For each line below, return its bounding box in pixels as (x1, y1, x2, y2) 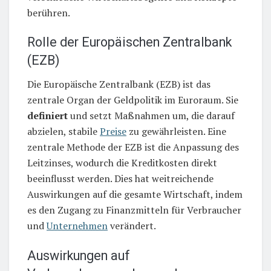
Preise (100, 124, 126, 138)
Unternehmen (47, 218, 108, 232)
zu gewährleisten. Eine (126, 124, 226, 138)
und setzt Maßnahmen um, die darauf (68, 108, 235, 122)
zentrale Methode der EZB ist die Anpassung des (27, 140, 239, 154)
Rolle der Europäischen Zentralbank (27, 34, 232, 50)
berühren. (27, 5, 70, 19)
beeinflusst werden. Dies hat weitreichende (27, 171, 214, 185)
